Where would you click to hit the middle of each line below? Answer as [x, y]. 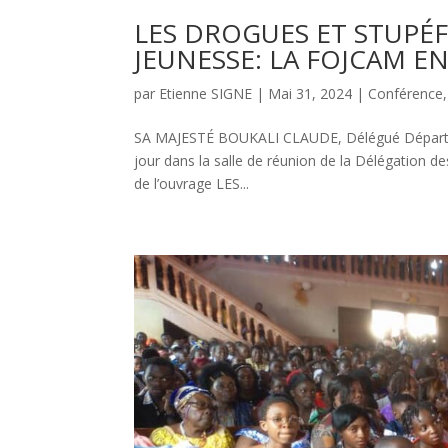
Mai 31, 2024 [310, 93]
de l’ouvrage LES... [192, 183]
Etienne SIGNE [206, 93]
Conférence [406, 93]
